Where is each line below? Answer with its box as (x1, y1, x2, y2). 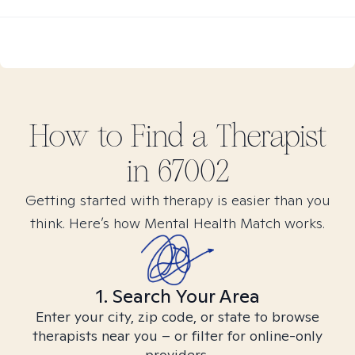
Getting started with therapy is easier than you (25, 191, 330, 209)
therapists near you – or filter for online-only (32, 326, 323, 345)
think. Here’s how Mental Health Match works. (30, 214, 325, 232)
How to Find (29, 117, 192, 155)
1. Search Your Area (95, 284, 260, 308)
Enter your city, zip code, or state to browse (36, 307, 319, 326)
